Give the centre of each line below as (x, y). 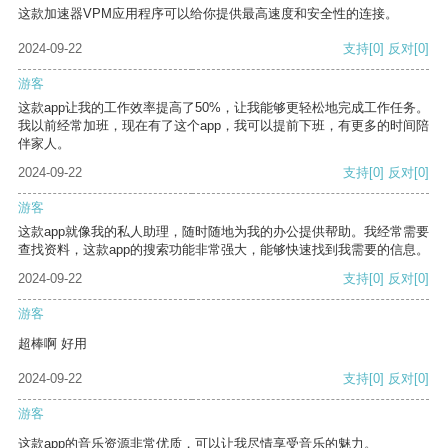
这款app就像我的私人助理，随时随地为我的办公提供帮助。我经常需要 (223, 232)
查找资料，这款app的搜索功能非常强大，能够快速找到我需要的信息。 (223, 250)
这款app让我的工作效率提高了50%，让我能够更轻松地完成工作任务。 (223, 108)
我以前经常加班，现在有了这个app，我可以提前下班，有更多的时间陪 (223, 126)
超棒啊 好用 (52, 344)
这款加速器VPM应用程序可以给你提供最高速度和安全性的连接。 (208, 14)
